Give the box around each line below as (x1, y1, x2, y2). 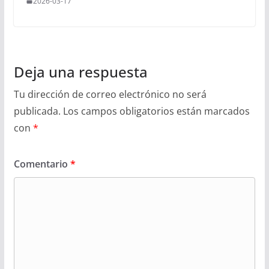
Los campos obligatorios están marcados (62, 104, 250, 118)
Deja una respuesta (13, 61, 148, 82)
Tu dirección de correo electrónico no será (13, 87, 207, 101)
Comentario (13, 157, 70, 171)
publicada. (13, 104, 61, 118)
